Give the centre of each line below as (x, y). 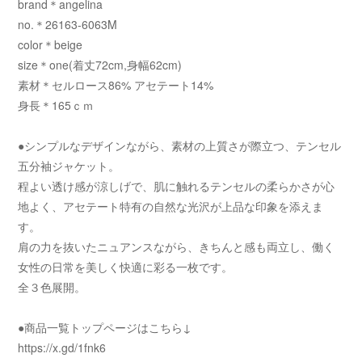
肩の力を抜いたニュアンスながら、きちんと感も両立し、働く (177, 246)
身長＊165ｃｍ (56, 105)
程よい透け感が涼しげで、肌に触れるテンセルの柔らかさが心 (177, 186)
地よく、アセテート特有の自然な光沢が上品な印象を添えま (171, 206)
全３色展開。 (52, 287)
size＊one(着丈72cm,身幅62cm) (100, 65)
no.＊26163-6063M (68, 24)
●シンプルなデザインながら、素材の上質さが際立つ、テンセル (180, 145)
